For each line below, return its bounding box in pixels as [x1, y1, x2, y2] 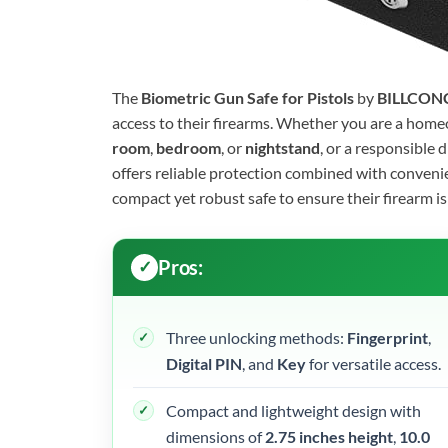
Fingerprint [347, 327, 428, 347]
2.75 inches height [265, 426, 393, 446]
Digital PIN [166, 353, 242, 373]
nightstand [245, 137, 320, 157]
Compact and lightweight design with [166, 400, 421, 420]
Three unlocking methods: [166, 327, 347, 347]
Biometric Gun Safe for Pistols [141, 87, 354, 107]
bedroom [156, 137, 221, 157]
